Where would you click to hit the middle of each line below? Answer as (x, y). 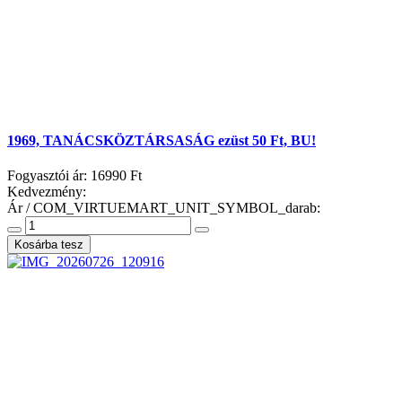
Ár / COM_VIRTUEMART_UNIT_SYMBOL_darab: (164, 208)
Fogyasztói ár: (49, 176)
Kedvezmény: (47, 192)
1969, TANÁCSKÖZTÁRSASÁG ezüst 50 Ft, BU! (162, 141)
